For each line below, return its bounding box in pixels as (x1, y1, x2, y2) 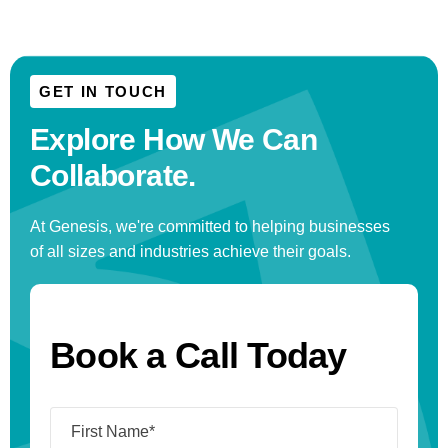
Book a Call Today (50, 335, 347, 376)
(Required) (98, 406, 188, 426)
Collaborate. (30, 159, 196, 192)
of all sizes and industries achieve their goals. (30, 243, 351, 260)
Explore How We (30, 123, 262, 156)
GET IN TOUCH (39, 82, 167, 100)
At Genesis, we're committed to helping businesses (30, 218, 390, 235)
